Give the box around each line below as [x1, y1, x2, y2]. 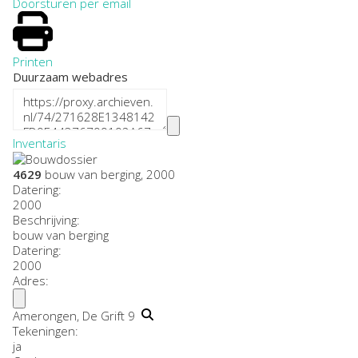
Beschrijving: [13, 212, 80, 229]
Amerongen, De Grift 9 [13, 308, 141, 324]
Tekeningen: [13, 323, 78, 340]
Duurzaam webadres [13, 68, 128, 85]
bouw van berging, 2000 [42, 166, 175, 183]
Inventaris [13, 134, 66, 151]
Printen [13, 53, 53, 70]
